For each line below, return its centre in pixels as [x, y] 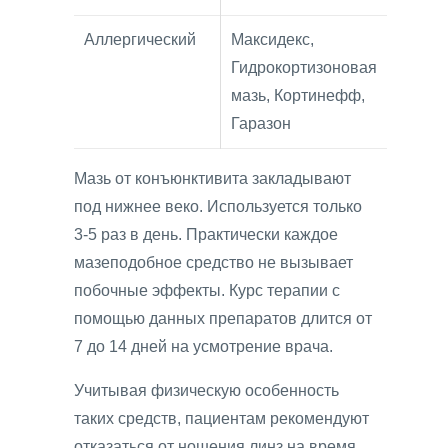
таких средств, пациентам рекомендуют [221, 418]
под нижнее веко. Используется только [218, 206]
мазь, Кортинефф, [298, 95]
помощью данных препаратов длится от [223, 318]
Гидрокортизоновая [304, 67]
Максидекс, [272, 39]
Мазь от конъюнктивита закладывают [212, 178]
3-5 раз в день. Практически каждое [206, 234]
